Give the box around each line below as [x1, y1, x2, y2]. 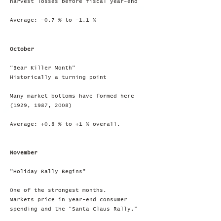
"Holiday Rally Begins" [10, 169, 86, 174]
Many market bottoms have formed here [10, 93, 134, 99]
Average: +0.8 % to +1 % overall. [10, 121, 120, 127]
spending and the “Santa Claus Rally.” [10, 206, 138, 212]
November [10, 150, 37, 155]
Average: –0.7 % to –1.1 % [10, 17, 96, 23]
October [10, 46, 34, 52]
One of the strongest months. [10, 187, 107, 193]
